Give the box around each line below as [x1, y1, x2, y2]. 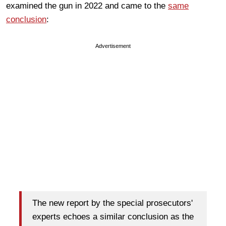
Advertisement [95, 42, 131, 49]
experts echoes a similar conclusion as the [32, 212, 194, 222]
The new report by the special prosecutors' [32, 198, 193, 208]
